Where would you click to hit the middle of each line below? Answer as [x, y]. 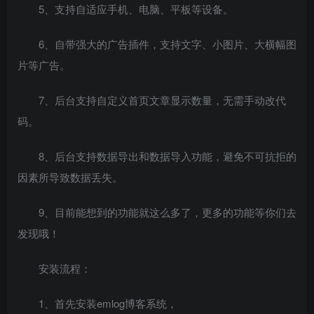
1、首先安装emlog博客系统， [108, 303]
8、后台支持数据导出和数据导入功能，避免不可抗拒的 [168, 156]
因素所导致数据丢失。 [70, 177]
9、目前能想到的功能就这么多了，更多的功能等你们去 [168, 212]
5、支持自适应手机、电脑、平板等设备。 [136, 9]
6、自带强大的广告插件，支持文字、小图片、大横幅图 [168, 44]
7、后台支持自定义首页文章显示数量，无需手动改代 [162, 100]
